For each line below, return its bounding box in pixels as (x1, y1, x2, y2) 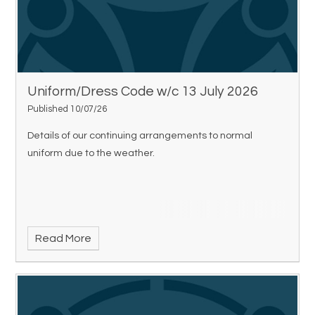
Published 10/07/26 (27, 104, 108, 114)
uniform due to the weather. (27, 148, 155, 159)
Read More (34, 233, 91, 245)
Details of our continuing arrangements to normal (27, 130, 253, 141)
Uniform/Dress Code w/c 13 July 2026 (27, 84, 259, 98)
